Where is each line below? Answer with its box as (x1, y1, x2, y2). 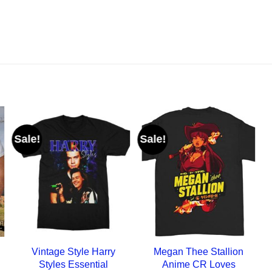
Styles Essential (38, 259, 108, 270)
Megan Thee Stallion (154, 246, 244, 257)
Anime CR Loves (161, 259, 236, 270)
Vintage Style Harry (31, 246, 115, 257)
